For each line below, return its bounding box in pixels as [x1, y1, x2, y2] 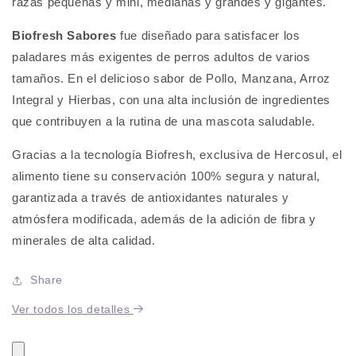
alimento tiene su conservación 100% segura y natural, [12, 168, 320, 183]
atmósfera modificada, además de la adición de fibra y [12, 211, 316, 226]
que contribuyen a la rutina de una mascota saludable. [12, 114, 315, 128]
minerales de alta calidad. [12, 233, 156, 247]
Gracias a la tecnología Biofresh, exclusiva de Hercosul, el [12, 147, 342, 161]
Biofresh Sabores [12, 28, 117, 42]
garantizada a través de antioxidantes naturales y [12, 190, 289, 204]
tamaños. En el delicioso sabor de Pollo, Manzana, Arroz [12, 71, 331, 85]
